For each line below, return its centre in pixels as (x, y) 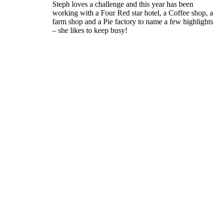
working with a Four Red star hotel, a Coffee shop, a (133, 13)
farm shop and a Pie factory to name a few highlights (133, 21)
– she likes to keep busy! (90, 30)
